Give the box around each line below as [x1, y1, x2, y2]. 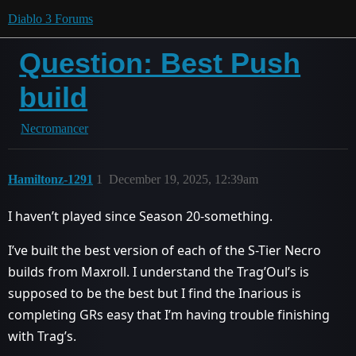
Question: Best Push [19, 47, 301, 79]
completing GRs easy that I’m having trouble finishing [8, 306, 330, 323]
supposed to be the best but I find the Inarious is [8, 284, 301, 302]
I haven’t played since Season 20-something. [8, 207, 273, 225]
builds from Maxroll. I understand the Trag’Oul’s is [8, 263, 309, 281]
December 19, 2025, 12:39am [109, 172, 258, 186]
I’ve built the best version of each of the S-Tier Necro [8, 242, 321, 259]
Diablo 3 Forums [8, 12, 93, 25]
